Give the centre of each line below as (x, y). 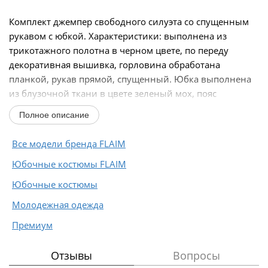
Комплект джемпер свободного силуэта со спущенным (129, 21)
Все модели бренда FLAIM (69, 143)
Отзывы (71, 255)
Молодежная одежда (58, 204)
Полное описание (54, 115)
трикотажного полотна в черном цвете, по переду (119, 50)
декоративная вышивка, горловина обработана (115, 64)
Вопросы (197, 255)
